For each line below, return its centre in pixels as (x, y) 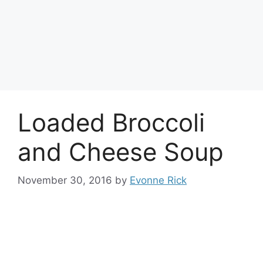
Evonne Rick (158, 180)
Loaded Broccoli (111, 122)
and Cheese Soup (121, 151)
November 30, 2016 (65, 180)
